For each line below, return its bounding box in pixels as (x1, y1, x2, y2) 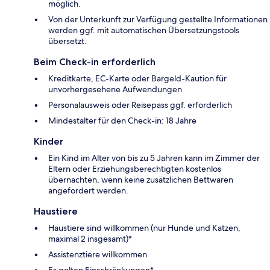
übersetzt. (48, 36, 87, 47)
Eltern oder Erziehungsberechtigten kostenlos (48, 163, 221, 175)
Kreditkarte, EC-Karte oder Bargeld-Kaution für (48, 73, 227, 84)
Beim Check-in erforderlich (34, 56, 155, 68)
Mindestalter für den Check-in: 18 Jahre (48, 115, 196, 127)
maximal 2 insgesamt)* (48, 233, 132, 245)
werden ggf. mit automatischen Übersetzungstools (48, 25, 239, 36)
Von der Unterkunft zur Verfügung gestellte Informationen (48, 14, 268, 25)
